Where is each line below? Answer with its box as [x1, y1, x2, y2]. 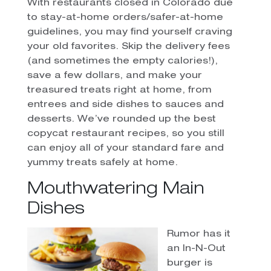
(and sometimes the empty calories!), [27, 56, 218, 66]
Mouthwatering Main [27, 181, 204, 198]
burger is [166, 258, 212, 268]
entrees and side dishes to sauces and [27, 100, 224, 109]
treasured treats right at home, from [27, 85, 212, 95]
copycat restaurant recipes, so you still [27, 129, 224, 139]
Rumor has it [166, 229, 230, 239]
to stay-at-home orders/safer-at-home [27, 13, 223, 22]
